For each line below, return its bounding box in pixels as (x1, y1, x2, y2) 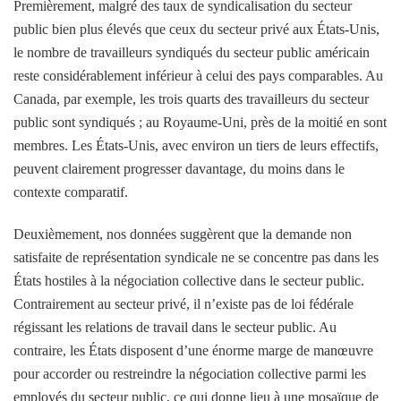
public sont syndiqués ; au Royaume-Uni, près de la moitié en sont (13, 114, 387, 130)
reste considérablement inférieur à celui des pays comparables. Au (13, 67, 383, 83)
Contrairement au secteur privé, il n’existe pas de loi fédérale (13, 295, 354, 311)
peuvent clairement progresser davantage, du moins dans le (13, 160, 345, 176)
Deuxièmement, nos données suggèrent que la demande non (13, 226, 352, 242)
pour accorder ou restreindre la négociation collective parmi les (13, 365, 366, 381)
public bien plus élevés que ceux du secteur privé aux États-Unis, (13, 21, 380, 37)
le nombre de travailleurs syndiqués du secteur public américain (13, 44, 370, 60)
